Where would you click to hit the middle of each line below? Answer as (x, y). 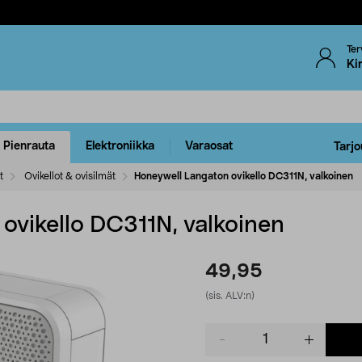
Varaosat (209, 147)
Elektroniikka (120, 147)
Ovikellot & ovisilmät (70, 176)
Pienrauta (29, 147)
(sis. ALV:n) (230, 295)
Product (226, 330)
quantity (227, 346)
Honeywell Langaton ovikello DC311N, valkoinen (244, 176)
